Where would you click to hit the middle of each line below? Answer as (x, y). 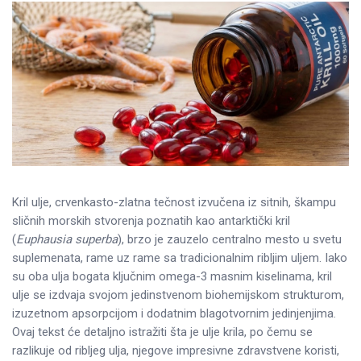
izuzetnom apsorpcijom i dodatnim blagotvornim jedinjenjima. (174, 313)
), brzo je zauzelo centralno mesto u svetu (230, 239)
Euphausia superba (67, 239)
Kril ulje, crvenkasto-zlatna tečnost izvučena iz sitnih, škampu (174, 202)
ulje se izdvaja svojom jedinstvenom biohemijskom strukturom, (178, 295)
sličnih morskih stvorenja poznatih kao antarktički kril (151, 220)
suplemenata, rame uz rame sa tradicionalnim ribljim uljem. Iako (180, 257)
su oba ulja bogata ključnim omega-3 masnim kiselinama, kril (172, 276)
